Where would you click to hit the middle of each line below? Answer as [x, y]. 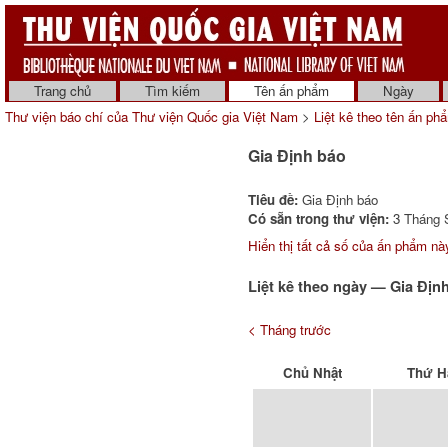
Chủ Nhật [312, 372]
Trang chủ [62, 90]
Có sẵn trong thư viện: [318, 218]
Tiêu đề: [273, 199]
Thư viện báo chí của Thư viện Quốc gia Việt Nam [151, 116]
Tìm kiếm [172, 90]
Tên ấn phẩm [291, 90]
